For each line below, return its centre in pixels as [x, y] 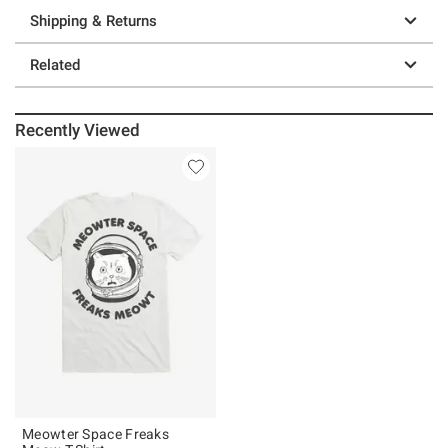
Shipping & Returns [93, 20]
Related [55, 64]
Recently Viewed [78, 129]
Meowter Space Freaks [95, 433]
